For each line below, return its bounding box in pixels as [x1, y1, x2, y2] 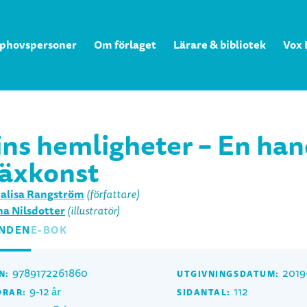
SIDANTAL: [177, 286, 232, 299]
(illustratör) [67, 204, 120, 219]
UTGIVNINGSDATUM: [177, 268, 280, 280]
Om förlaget [93, 37, 156, 53]
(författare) [86, 187, 140, 202]
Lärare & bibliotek [173, 37, 266, 53]
